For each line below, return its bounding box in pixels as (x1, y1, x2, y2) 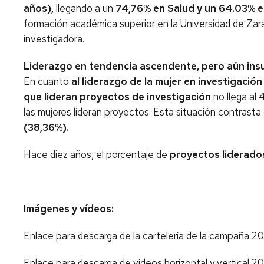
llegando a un (54, 2, 115, 15)
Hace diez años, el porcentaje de (24, 148, 170, 161)
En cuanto (24, 75, 71, 88)
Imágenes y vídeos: (24, 202, 116, 215)
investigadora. (24, 32, 87, 45)
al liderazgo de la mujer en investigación (71, 75, 262, 88)
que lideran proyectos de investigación (24, 90, 211, 103)
